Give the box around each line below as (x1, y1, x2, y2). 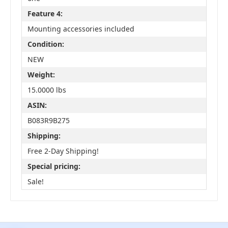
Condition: (27, 39, 64, 49)
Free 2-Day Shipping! (27, 146, 99, 156)
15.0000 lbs (27, 85, 66, 95)
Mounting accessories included (27, 24, 134, 34)
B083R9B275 (27, 116, 70, 126)
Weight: (27, 70, 55, 80)
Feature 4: (27, 9, 63, 19)
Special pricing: (27, 161, 80, 172)
